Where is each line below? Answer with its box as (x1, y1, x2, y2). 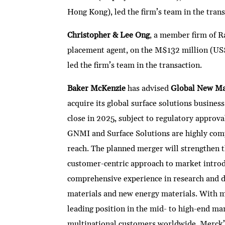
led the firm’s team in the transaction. (67, 60, 202, 71)
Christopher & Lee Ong (67, 30, 150, 41)
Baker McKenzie (67, 83, 126, 94)
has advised (126, 83, 171, 94)
